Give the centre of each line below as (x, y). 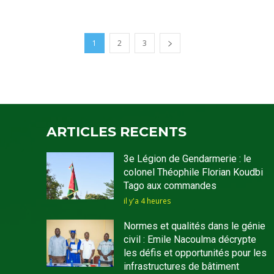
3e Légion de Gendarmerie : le (187, 158)
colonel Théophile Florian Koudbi (193, 172)
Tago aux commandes (170, 185)
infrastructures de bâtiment (181, 266)
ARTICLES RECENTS (117, 131)
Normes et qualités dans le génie (194, 226)
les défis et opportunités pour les (195, 253)
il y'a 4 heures (147, 201)
